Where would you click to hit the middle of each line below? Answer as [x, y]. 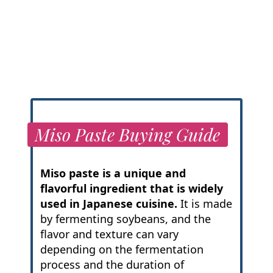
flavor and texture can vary [109, 234]
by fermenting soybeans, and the [125, 219]
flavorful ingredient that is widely [131, 189]
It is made [204, 204]
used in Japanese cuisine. [108, 204]
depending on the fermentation [122, 250]
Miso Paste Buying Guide [128, 134]
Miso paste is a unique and [113, 173]
